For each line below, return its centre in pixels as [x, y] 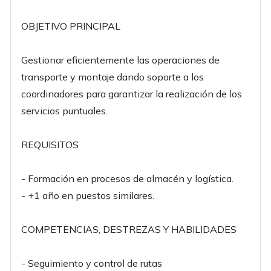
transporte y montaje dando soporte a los [113, 77]
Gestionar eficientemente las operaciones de [120, 60]
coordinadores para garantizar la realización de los [132, 94]
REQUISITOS [50, 145]
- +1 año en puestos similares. [88, 195]
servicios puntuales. [64, 111]
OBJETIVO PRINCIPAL [71, 26]
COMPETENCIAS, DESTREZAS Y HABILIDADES [129, 229]
